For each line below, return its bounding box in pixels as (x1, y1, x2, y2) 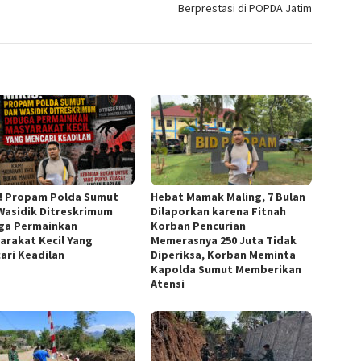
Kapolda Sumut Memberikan (151, 262, 302, 277)
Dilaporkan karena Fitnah (151, 204, 287, 219)
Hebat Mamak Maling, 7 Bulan (151, 189, 306, 205)
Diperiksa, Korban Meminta (151, 247, 297, 263)
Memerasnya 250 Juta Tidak (151, 233, 297, 248)
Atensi (151, 276, 185, 292)
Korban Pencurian (151, 218, 247, 234)
